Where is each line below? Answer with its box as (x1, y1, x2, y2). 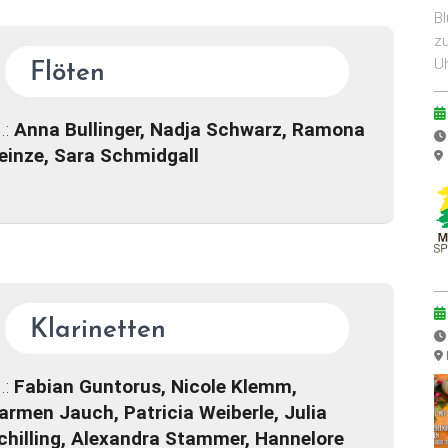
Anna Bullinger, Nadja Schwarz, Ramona (13, 118, 365, 141)
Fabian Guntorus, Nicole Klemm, (13, 374, 297, 398)
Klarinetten (29, 316, 166, 344)
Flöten (29, 60, 105, 87)
